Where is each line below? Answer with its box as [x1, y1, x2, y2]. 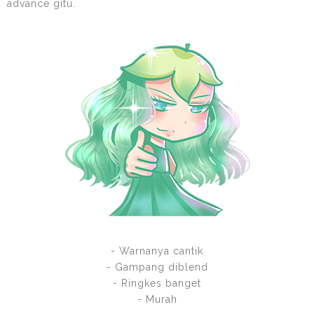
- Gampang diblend [106, 261, 208, 273]
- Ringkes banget [113, 277, 201, 289]
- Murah [137, 293, 177, 305]
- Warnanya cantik [111, 245, 203, 257]
